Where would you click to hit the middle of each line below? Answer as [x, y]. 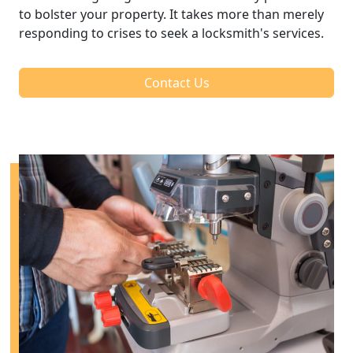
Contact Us [176, 82]
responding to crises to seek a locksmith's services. [171, 33]
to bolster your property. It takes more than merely [171, 14]
